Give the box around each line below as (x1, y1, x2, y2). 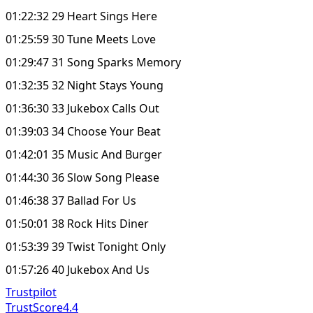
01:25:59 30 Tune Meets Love (6, 31, 156, 47)
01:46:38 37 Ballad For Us (6, 192, 136, 208)
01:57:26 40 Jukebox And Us (6, 261, 150, 277)
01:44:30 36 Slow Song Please (6, 169, 159, 185)
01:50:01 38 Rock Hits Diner (6, 215, 149, 231)
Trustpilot (6, 284, 57, 300)
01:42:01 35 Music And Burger (6, 146, 162, 162)
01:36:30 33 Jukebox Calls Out (6, 100, 159, 116)
